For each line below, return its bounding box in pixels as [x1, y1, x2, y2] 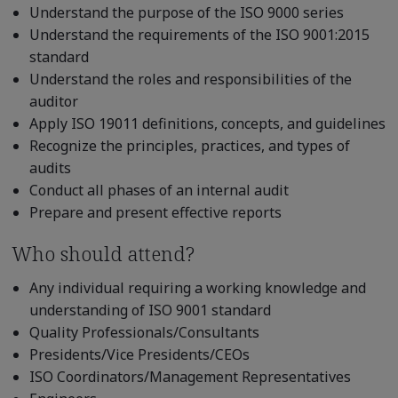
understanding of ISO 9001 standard [28, 299, 271, 320]
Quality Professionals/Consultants [28, 322, 259, 342]
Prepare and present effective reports [28, 202, 282, 222]
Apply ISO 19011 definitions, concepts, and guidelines [28, 113, 386, 133]
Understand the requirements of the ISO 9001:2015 [28, 24, 370, 44]
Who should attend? [11, 239, 195, 267]
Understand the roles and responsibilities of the [28, 68, 352, 89]
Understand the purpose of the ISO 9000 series [28, 2, 344, 22]
